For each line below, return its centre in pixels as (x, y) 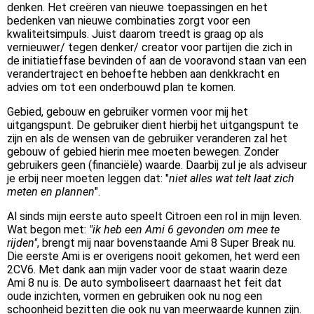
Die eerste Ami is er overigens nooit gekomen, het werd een (153, 257)
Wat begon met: (48, 230)
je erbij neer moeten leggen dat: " (88, 179)
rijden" (22, 243)
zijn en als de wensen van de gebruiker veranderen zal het (147, 139)
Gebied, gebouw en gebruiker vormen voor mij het (128, 112)
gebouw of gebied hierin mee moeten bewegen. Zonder (143, 152)
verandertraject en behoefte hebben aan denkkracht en (143, 74)
